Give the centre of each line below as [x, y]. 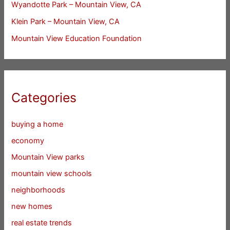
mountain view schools [52, 174]
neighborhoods [39, 190]
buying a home [37, 124]
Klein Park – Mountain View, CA [66, 21]
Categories [44, 97]
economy [28, 141]
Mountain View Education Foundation [77, 38]
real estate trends [42, 223]
